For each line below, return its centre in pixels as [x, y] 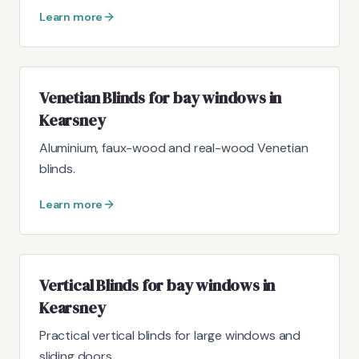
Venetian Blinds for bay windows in [161, 97]
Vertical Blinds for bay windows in [157, 285]
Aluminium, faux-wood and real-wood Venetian [174, 147]
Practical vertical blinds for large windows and [170, 335]
